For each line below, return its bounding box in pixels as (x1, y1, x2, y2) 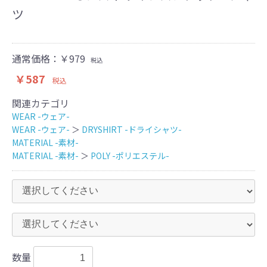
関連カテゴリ (12, 95, 69, 110)
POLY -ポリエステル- (91, 149, 169, 162)
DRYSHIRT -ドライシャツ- (82, 123, 182, 135)
